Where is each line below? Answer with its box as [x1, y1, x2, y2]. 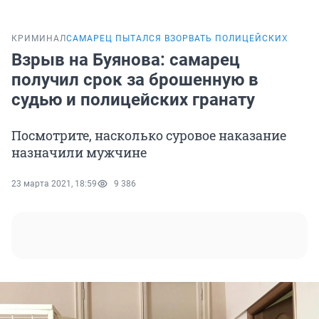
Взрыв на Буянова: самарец [11, 50, 240, 70]
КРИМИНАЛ [11, 33, 66, 44]
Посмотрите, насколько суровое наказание [11, 127, 286, 145]
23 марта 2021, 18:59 [11, 179, 97, 189]
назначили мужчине [11, 144, 147, 162]
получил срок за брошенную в [11, 70, 258, 90]
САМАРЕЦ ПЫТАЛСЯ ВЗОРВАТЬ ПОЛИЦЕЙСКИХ [66, 33, 288, 44]
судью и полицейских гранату [11, 90, 255, 110]
